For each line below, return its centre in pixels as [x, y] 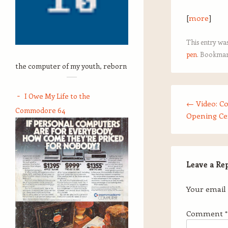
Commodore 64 [40, 110]
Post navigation [199, 91]
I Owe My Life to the [57, 96]
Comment [206, 213]
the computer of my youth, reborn [71, 66]
